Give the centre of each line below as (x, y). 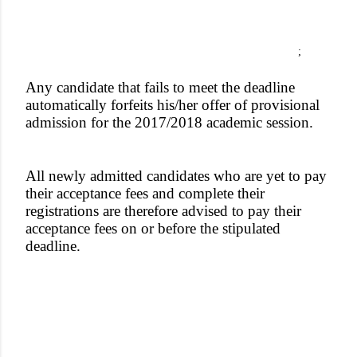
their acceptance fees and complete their (145, 193)
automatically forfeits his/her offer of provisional (173, 105)
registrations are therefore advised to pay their (163, 211)
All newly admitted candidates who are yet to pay (176, 176)
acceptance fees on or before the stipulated (153, 228)
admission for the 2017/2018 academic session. (169, 122)
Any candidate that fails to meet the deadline (160, 87)
